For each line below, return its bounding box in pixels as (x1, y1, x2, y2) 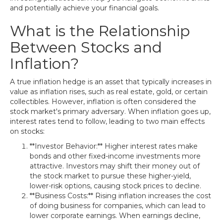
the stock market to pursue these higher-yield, (30, 171, 191, 180)
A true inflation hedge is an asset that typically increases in (10, 77, 212, 86)
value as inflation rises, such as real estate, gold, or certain (10, 87, 208, 96)
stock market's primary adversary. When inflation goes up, (10, 107, 211, 116)
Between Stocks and (10, 38, 162, 56)
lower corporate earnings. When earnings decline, (30, 211, 200, 220)
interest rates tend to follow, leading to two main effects (10, 117, 205, 126)
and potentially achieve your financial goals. (10, 3, 159, 12)
